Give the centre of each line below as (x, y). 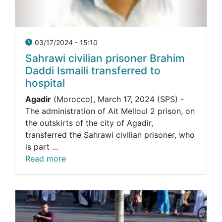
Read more (46, 158)
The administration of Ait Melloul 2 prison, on (110, 111)
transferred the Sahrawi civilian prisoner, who (110, 135)
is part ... (42, 146)
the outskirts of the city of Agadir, (89, 123)
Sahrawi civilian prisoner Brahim (105, 58)
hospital (45, 83)
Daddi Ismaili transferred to (93, 70)
